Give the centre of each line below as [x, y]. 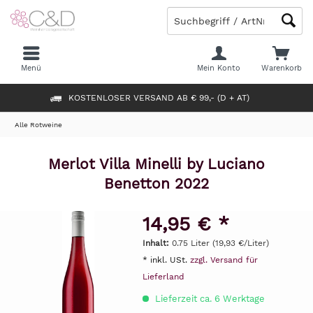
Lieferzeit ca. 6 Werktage [208, 299]
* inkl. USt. [166, 260]
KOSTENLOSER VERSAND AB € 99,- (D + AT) [159, 97]
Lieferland [163, 277]
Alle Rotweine [38, 125]
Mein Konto [219, 68]
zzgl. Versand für [224, 260]
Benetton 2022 [156, 183]
